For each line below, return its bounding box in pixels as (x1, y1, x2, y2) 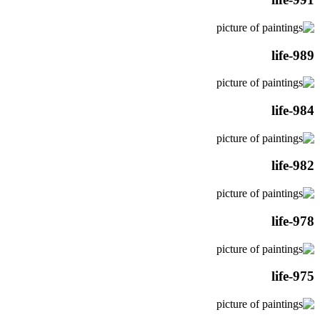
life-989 (271, 47, 314, 63)
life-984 (271, 102, 314, 118)
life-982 (271, 158, 314, 174)
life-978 (271, 213, 314, 229)
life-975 (271, 269, 314, 284)
